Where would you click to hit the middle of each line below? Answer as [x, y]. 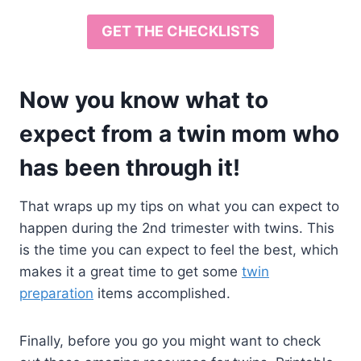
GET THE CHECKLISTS [180, 31]
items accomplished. [162, 293]
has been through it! [130, 167]
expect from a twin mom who [179, 133]
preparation [56, 293]
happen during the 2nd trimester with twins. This [177, 228]
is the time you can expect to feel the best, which [179, 249]
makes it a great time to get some [131, 271]
